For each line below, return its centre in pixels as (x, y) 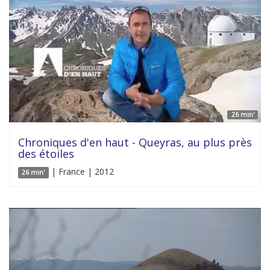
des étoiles (46, 153)
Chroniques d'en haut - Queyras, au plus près (135, 142)
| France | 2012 (81, 171)
